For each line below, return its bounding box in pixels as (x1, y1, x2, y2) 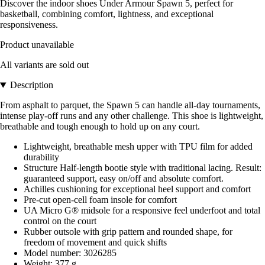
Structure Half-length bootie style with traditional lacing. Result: (24, 163, 261, 173)
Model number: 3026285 (24, 248, 117, 258)
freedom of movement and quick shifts (24, 237, 167, 248)
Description (9, 80, 53, 91)
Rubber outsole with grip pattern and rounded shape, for (24, 227, 232, 237)
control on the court (24, 216, 96, 227)
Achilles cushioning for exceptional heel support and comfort (24, 184, 251, 195)
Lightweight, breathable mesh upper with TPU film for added (24, 141, 253, 152)
